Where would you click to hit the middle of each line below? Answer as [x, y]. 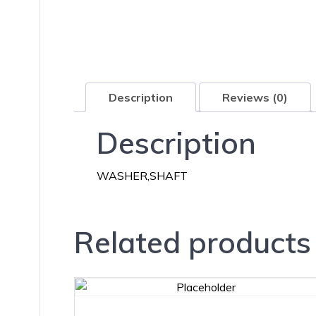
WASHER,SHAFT [142, 175]
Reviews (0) [255, 97]
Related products [193, 242]
